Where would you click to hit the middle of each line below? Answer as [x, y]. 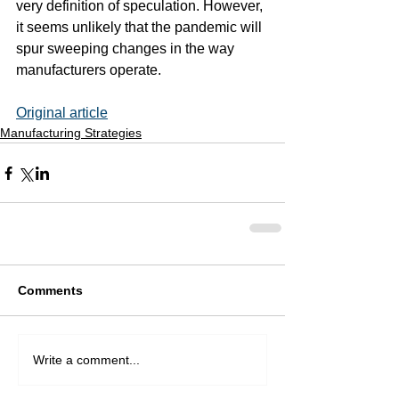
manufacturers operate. [89, 70]
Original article [62, 113]
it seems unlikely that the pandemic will [141, 27]
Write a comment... [86, 359]
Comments [50, 290]
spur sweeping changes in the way [127, 49]
